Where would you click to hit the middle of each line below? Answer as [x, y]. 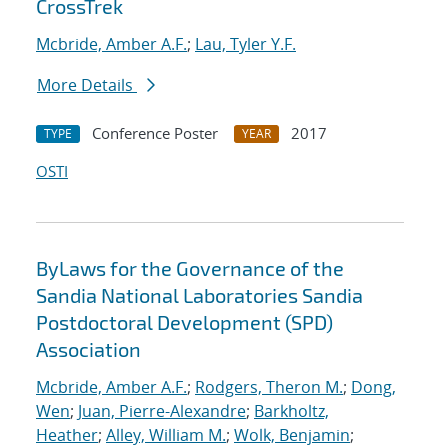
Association [88, 349]
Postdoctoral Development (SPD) [184, 322]
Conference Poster [155, 133]
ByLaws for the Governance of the [190, 268]
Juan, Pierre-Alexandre [162, 411]
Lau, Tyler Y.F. [245, 44]
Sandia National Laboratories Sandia [199, 295]
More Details [87, 85]
